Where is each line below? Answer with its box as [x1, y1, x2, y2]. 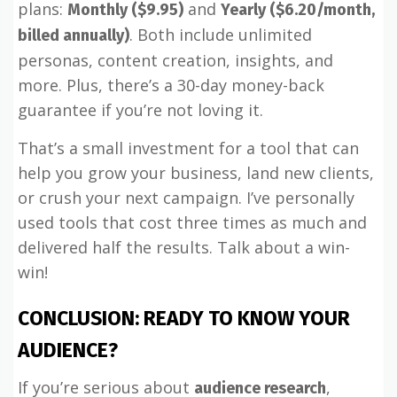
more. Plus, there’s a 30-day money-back [18, 74, 324, 96]
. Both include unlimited [129, 24, 312, 45]
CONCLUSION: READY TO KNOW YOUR [18, 306, 350, 331]
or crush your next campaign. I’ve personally [18, 187, 354, 208]
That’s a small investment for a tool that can [18, 137, 359, 159]
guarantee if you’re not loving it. [18, 99, 263, 121]
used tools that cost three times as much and [18, 212, 367, 233]
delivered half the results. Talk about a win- [18, 237, 350, 258]
